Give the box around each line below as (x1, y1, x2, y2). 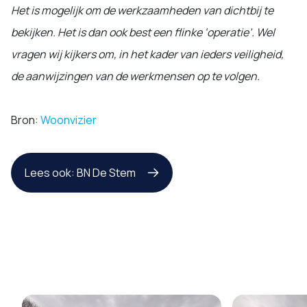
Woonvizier (40, 112, 97, 127)
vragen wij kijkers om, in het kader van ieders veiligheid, (11, 46, 284, 62)
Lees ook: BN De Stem (25, 164, 136, 180)
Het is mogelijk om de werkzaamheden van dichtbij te (11, 2, 273, 18)
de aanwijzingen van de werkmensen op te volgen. (11, 68, 262, 84)
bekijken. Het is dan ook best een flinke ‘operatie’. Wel (11, 24, 275, 40)
